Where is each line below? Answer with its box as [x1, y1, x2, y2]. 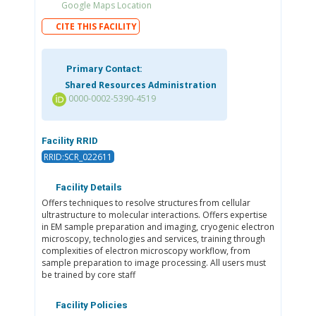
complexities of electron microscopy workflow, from [41, 245, 250, 257]
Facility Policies [53, 299, 128, 310]
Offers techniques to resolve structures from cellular [41, 197, 250, 209]
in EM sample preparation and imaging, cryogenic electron [41, 221, 274, 233]
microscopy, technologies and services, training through [41, 233, 265, 245]
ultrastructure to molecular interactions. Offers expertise [41, 209, 267, 221]
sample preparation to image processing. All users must [41, 257, 266, 269]
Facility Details [53, 181, 122, 193]
